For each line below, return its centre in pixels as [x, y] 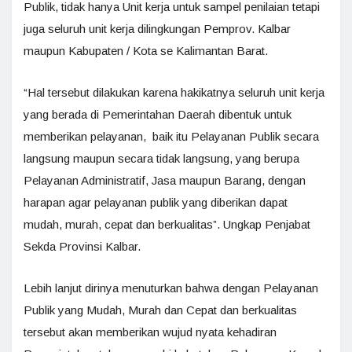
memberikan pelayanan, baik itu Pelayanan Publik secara [171, 136]
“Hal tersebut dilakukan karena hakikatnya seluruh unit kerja [174, 92]
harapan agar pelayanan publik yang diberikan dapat [156, 202]
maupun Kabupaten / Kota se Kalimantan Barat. [147, 50]
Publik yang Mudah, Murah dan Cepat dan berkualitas [160, 310]
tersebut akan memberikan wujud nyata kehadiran [150, 332]
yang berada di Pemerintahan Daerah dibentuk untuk [158, 114]
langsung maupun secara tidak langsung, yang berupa [161, 158]
